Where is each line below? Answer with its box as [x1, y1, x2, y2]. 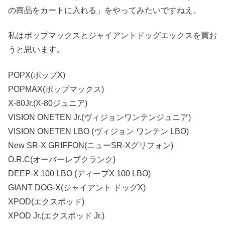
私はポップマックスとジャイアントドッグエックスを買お [8, 31, 217, 40]
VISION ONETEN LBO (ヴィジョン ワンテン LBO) [8, 127, 189, 136]
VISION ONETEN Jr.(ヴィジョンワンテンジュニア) [8, 113, 191, 122]
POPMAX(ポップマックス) [8, 84, 104, 93]
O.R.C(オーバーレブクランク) [8, 155, 116, 164]
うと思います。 [8, 45, 64, 54]
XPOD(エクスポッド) [8, 197, 84, 206]
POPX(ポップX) [8, 70, 65, 79]
